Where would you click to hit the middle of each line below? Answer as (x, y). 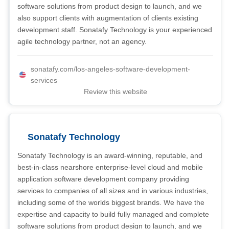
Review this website (115, 91)
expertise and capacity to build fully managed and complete (113, 214)
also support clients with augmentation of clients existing (108, 18)
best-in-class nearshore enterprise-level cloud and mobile (110, 167)
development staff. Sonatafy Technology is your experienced (115, 30)
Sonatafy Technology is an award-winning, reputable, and (110, 155)
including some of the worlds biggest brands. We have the (111, 202)
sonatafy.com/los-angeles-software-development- (110, 69)
